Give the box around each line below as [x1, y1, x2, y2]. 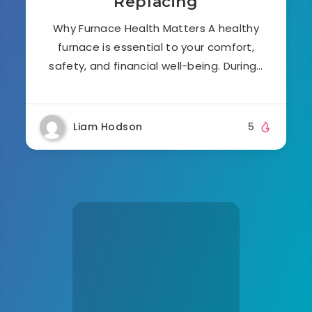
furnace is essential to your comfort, [57, 39, 255, 54]
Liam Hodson [73, 119, 143, 134]
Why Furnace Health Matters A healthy [53, 20, 259, 36]
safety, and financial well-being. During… [49, 58, 263, 73]
